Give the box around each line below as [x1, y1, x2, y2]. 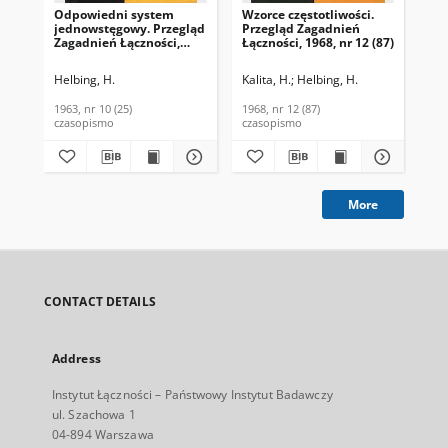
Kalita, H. [241, 71, 291, 88]
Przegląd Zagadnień [241, 20, 360, 37]
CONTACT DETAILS [44, 293, 156, 310]
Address [52, 350, 101, 367]
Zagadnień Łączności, [54, 34, 180, 51]
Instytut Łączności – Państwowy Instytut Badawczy [52, 386, 333, 403]
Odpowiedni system [54, 6, 174, 23]
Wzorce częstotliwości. [241, 6, 374, 23]
